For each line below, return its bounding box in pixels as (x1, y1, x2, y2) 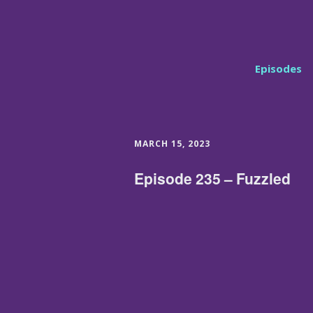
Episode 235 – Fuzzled (134, 167, 291, 189)
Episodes (254, 61, 302, 75)
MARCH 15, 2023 (134, 138, 210, 150)
